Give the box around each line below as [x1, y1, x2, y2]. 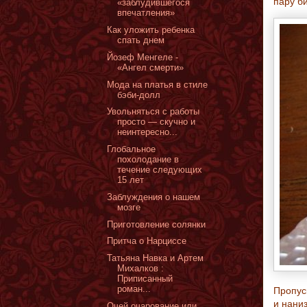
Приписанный [117, 273, 173, 284]
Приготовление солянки [107, 219, 206, 230]
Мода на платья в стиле [107, 79, 208, 90]
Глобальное [107, 144, 156, 154]
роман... [117, 284, 151, 294]
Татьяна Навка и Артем [107, 253, 204, 263]
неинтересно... [117, 127, 178, 138]
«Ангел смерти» [117, 62, 184, 73]
